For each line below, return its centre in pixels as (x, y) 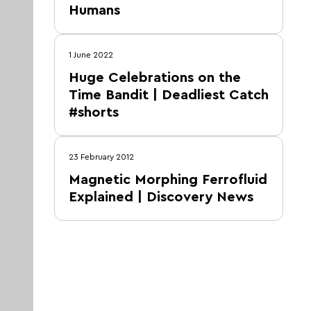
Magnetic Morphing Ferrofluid (168, 180)
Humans (94, 10)
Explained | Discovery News (161, 197)
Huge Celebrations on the (155, 78)
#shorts (94, 112)
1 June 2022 (91, 55)
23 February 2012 (101, 157)
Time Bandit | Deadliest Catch (169, 95)
